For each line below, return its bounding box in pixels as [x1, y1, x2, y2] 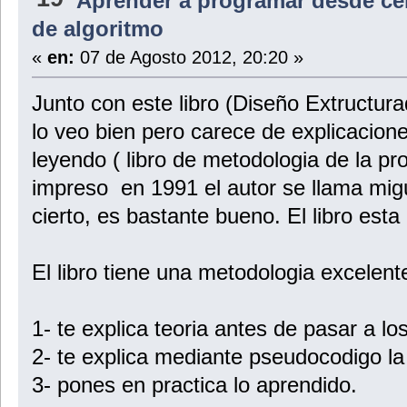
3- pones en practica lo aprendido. [31, 372, 357, 397]
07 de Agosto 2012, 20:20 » [74, 45, 303, 67]
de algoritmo [31, 15, 164, 41]
